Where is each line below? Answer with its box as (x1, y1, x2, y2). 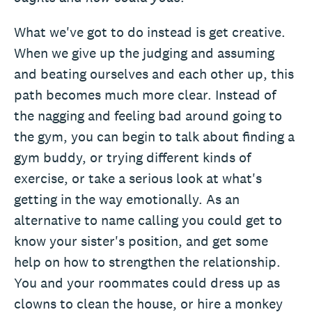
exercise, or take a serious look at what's (14, 169, 262, 187)
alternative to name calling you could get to (14, 211, 282, 229)
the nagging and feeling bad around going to (14, 107, 282, 125)
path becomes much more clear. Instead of (14, 86, 276, 104)
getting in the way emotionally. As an (14, 190, 240, 208)
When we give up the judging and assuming (14, 44, 274, 62)
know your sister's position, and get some (14, 232, 268, 250)
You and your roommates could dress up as (14, 274, 280, 292)
